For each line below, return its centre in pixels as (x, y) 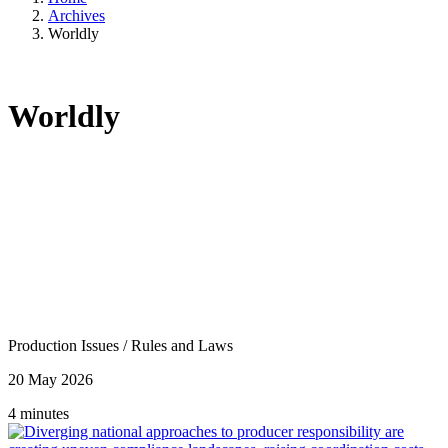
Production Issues (65, 345)
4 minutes (38, 413)
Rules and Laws (182, 345)
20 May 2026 (50, 379)
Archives (76, 15)
